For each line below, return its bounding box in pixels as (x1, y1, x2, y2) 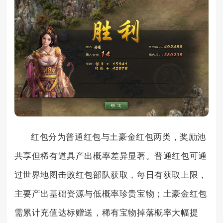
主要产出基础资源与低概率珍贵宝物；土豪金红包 (14, 189, 207, 199)
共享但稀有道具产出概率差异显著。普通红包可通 (14, 151, 207, 161)
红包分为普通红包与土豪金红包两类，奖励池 (31, 132, 207, 142)
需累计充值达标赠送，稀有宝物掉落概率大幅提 (14, 208, 199, 218)
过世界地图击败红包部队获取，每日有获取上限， (14, 170, 207, 180)
